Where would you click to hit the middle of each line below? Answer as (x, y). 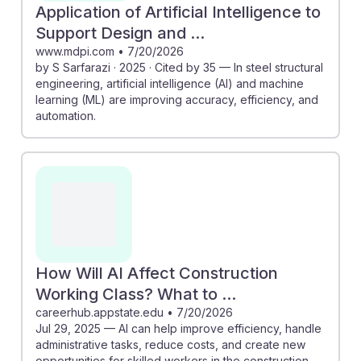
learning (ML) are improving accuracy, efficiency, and (177, 99)
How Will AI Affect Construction (157, 273)
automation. (66, 115)
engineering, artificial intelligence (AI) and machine (170, 83)
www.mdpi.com (75, 51)
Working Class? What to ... (136, 294)
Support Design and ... (120, 33)
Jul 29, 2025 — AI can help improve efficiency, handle (178, 328)
